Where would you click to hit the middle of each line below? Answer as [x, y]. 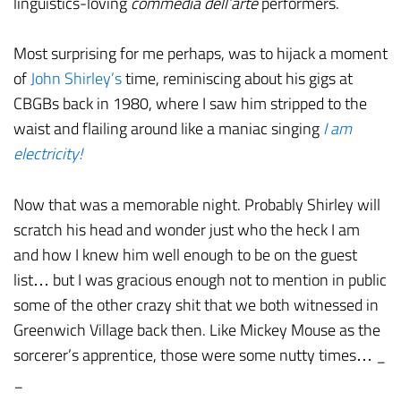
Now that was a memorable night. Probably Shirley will [197, 205]
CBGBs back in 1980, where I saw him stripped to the [190, 104]
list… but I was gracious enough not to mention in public [200, 280]
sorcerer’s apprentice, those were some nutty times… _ [200, 355]
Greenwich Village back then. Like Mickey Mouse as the [197, 330]
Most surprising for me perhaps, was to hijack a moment [200, 54]
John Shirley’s [76, 79]
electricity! [48, 154]
